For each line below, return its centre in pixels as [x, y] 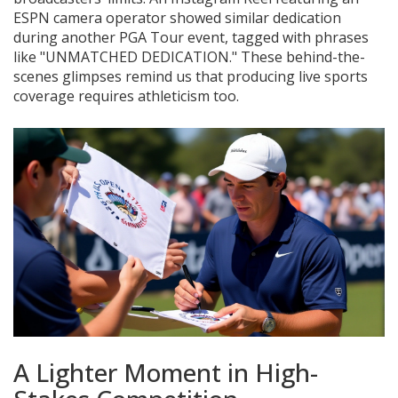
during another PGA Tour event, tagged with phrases [191, 38]
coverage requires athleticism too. [126, 96]
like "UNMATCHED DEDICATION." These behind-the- [189, 57]
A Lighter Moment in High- [166, 373]
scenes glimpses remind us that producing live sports [191, 77]
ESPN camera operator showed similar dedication [177, 18]
